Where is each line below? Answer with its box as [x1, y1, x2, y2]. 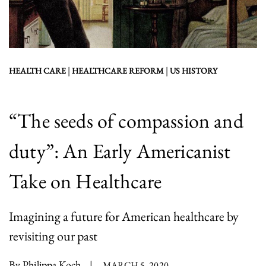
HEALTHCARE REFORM [72, 65, 164, 76]
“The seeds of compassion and [9, 107, 243, 134]
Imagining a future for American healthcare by [9, 207, 239, 225]
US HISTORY [170, 65, 217, 76]
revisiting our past [9, 226, 97, 245]
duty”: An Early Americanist [9, 137, 231, 164]
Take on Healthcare [9, 167, 162, 194]
